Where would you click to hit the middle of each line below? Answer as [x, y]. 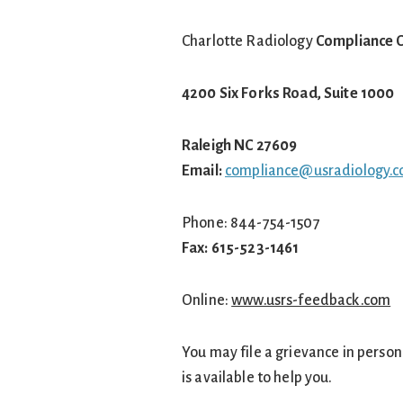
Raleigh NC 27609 [240, 146]
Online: [207, 300]
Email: [204, 171]
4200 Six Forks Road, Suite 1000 [288, 94]
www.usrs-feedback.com [311, 300]
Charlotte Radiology [249, 41]
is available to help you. [257, 378]
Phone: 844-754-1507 [251, 223]
